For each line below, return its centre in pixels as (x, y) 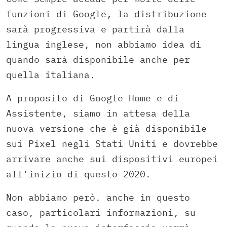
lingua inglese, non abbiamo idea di (104, 44)
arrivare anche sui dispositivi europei (112, 159)
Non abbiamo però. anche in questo (98, 197)
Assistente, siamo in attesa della (98, 113)
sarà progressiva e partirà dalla (95, 29)
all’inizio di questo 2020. (79, 174)
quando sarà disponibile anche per (98, 59)
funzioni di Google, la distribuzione (106, 14)
